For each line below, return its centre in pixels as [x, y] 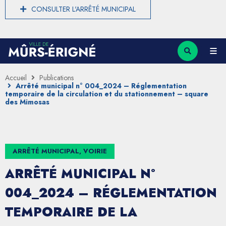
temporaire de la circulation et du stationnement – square [107, 94]
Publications [56, 77]
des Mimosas [27, 102]
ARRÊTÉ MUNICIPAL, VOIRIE [60, 151]
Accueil [16, 77]
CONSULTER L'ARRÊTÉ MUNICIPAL [83, 9]
